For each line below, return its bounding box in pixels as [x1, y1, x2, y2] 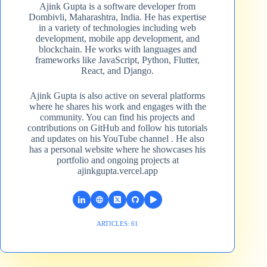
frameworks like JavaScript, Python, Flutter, [35, 54, 200, 65]
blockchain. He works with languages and [38, 44, 197, 54]
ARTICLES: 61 [97, 219, 139, 227]
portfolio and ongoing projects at [56, 154, 179, 165]
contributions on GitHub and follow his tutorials [27, 122, 208, 133]
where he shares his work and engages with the [29, 101, 206, 111]
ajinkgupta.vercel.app [77, 165, 158, 176]
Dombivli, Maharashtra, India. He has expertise [29, 11, 207, 22]
